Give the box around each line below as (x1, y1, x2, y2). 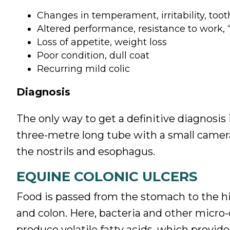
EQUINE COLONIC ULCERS (16, 168, 198, 185)
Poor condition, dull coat (37, 49, 149, 61)
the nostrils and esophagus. (16, 145, 155, 158)
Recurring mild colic (37, 63, 130, 74)
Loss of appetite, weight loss (37, 36, 167, 48)
